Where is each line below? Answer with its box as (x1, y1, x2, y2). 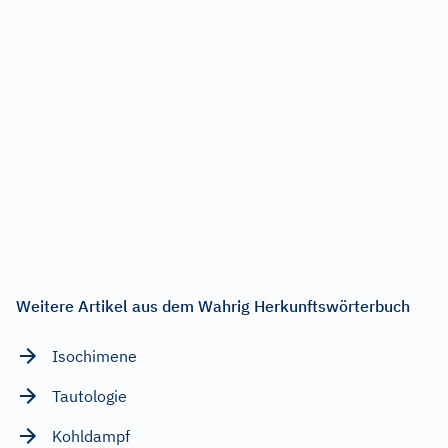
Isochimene (52, 345, 137, 366)
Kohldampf (52, 425, 130, 446)
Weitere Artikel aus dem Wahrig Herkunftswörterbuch (16, 295, 410, 316)
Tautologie (52, 385, 127, 406)
